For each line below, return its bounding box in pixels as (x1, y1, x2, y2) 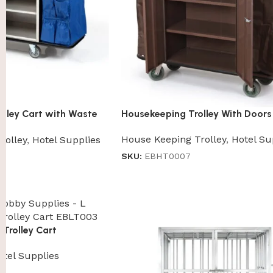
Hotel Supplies (32, 133, 101, 146)
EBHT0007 (144, 151, 191, 161)
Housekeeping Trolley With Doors (121, 108, 272, 120)
